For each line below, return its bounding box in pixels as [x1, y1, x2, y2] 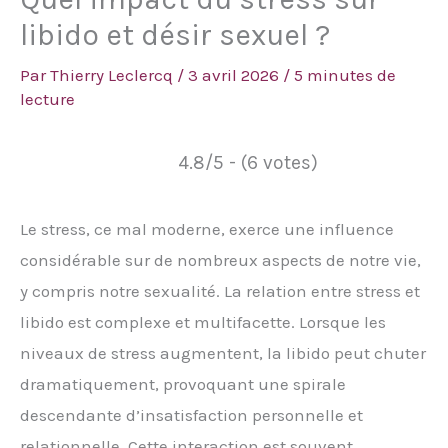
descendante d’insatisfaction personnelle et [20, 404, 363, 425]
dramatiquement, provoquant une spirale [20, 373, 346, 394]
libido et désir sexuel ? [20, 16, 330, 53]
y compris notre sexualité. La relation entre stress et [20, 280, 420, 301]
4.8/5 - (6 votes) [177, 150, 318, 174]
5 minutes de [294, 64, 396, 85]
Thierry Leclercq [50, 64, 177, 85]
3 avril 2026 [188, 64, 283, 85]
